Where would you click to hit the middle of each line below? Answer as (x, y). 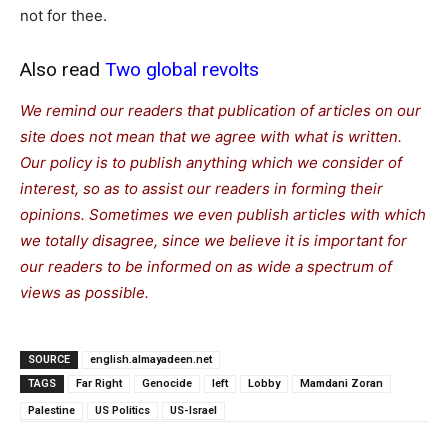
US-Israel (193, 410)
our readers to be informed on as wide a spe (176, 266)
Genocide (167, 383)
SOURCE (49, 359)
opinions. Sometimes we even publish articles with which (223, 214)
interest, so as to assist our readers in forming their (201, 188)
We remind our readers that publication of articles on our (220, 110)
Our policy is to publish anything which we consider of (211, 162)
